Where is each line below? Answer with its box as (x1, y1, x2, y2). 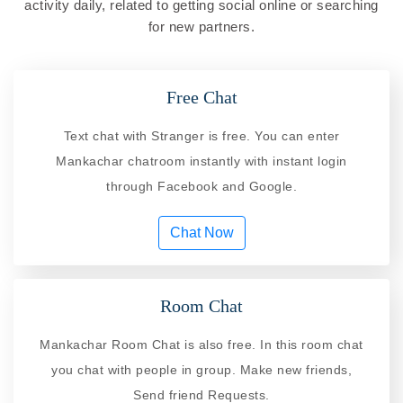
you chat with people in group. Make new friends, (51, 363, 352, 378)
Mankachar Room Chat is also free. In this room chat (40, 337, 363, 353)
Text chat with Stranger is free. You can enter (63, 128, 340, 143)
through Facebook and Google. (106, 178, 297, 193)
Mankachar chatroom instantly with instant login (56, 153, 347, 168)
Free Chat (166, 86, 237, 107)
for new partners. (148, 18, 255, 34)
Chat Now (169, 224, 234, 240)
